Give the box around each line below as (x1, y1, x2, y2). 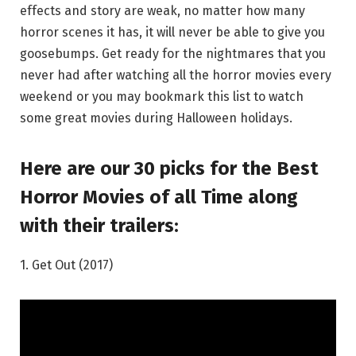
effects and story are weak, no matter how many (20, 2, 305, 18)
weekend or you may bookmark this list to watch (20, 88, 304, 104)
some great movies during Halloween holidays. (20, 110, 292, 126)
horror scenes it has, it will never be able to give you (20, 24, 325, 40)
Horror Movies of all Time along (20, 185, 298, 208)
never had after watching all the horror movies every (20, 67, 331, 83)
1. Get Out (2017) (20, 257, 113, 273)
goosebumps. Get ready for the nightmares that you (20, 45, 326, 61)
